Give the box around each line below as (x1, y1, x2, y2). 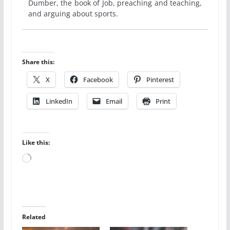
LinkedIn (45, 96, 72, 106)
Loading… (30, 152, 58, 162)
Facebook (83, 74, 113, 84)
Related (22, 212, 46, 221)
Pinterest (146, 74, 174, 84)
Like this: (22, 138, 50, 147)
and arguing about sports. (28, 8, 118, 18)
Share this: (22, 57, 54, 66)
